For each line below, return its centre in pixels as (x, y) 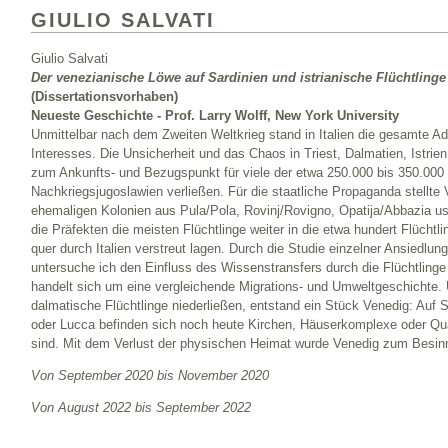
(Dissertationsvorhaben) (104, 97)
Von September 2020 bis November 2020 (150, 376)
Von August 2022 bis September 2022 (141, 408)
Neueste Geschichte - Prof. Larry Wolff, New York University (215, 116)
